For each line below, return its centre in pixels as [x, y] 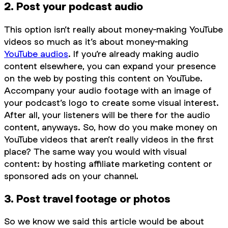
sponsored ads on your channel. [71, 176]
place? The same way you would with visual [95, 152]
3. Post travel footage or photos [87, 198]
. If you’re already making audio [134, 54]
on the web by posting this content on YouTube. [103, 78]
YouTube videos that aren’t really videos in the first [109, 139]
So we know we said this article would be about [104, 221]
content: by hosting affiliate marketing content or [108, 164]
